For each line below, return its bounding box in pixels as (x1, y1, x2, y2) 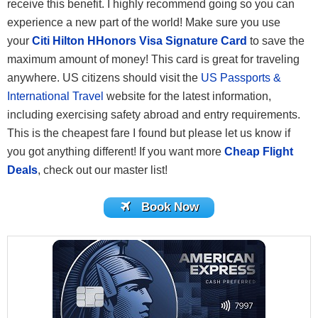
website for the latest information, (104, 90, 271, 103)
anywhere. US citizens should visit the (7, 72, 201, 84)
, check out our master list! (38, 164, 168, 177)
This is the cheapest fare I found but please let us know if (7, 127, 290, 140)
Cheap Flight (224, 146, 293, 158)
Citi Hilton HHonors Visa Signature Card (32, 35, 247, 48)
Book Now (141, 200, 199, 214)
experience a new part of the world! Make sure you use (7, 16, 280, 29)
